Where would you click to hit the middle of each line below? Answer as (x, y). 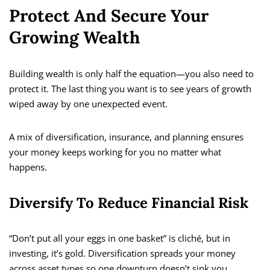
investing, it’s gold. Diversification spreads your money (122, 253)
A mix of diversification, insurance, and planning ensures (126, 137)
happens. (28, 167)
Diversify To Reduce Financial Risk (129, 203)
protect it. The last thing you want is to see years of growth (130, 89)
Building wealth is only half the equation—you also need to (131, 74)
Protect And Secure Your (109, 16)
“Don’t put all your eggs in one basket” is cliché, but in (120, 238)
